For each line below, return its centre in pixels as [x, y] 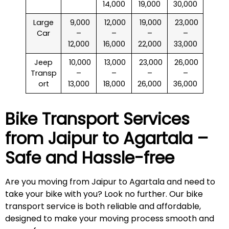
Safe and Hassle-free [90, 158]
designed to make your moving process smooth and [110, 219]
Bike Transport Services [97, 119]
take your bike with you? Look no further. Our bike [104, 194]
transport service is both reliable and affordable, [103, 207]
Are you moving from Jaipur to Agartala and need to [110, 182]
